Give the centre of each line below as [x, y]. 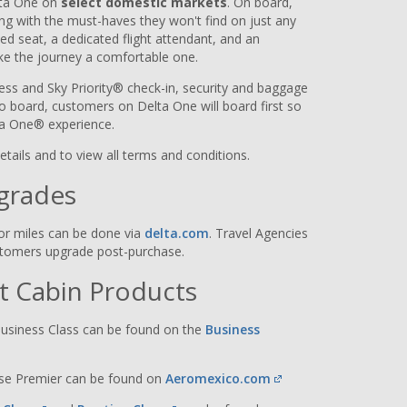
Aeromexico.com [218, 379]
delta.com [177, 233]
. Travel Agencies [258, 233]
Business [233, 330]
